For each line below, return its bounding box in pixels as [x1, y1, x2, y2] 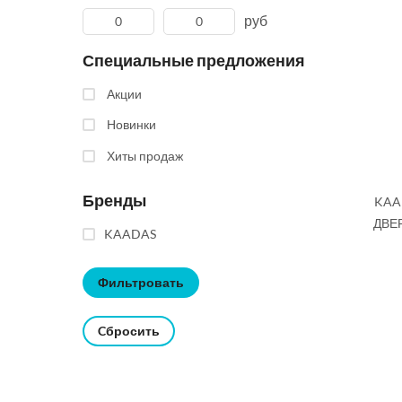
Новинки [107, 117, 159, 133]
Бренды [83, 190, 146, 211]
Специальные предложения [83, 50, 305, 70]
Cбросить [98, 322, 160, 338]
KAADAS [104, 226, 156, 242]
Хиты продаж [107, 148, 183, 164]
